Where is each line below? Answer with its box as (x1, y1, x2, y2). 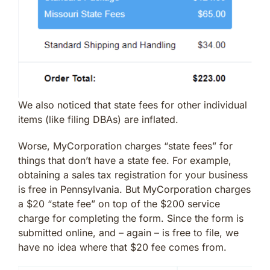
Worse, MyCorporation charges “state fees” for (18, 140, 233, 152)
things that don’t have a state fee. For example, (18, 154, 231, 167)
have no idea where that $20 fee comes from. (18, 241, 227, 254)
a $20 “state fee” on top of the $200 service (18, 198, 220, 210)
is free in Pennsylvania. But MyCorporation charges (18, 183, 251, 196)
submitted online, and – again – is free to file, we (18, 227, 239, 239)
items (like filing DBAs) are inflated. (18, 113, 178, 126)
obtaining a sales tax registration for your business (18, 169, 248, 181)
